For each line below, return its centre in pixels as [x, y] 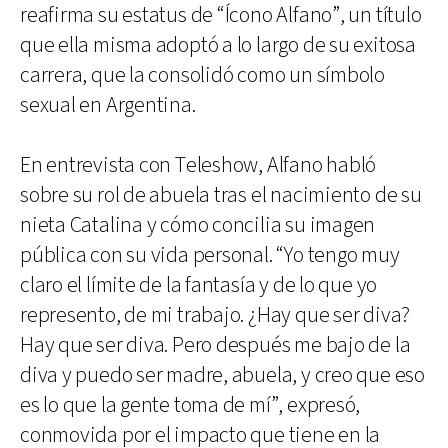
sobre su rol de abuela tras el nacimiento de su [221, 195]
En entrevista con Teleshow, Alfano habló [198, 165]
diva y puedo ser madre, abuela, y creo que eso [222, 375]
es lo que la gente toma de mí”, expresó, [190, 405]
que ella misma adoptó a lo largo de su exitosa [218, 45]
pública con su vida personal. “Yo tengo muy [210, 255]
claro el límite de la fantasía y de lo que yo [199, 285]
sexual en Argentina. [108, 105]
